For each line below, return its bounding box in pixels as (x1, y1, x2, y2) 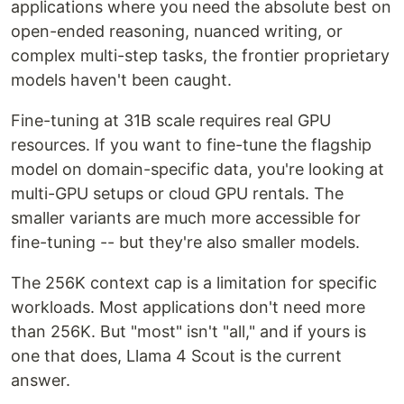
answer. (11, 371, 70, 390)
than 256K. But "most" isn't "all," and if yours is (11, 322, 366, 341)
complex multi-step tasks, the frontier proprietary (11, 46, 390, 65)
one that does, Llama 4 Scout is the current (11, 346, 342, 365)
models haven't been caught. (11, 70, 232, 89)
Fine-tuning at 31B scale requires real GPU (11, 111, 331, 130)
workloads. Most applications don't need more (11, 298, 365, 317)
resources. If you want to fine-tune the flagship (11, 135, 372, 154)
